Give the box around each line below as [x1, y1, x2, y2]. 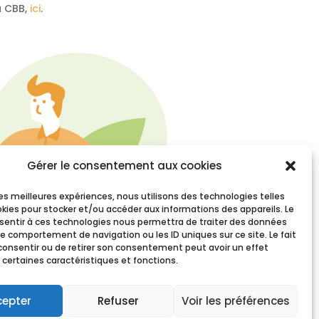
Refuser [97, 293, 139, 308]
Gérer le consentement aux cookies [26, 158, 222, 173]
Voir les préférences [181, 293, 290, 308]
